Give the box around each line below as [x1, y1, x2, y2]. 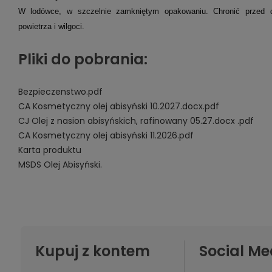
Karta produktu [18, 144, 81, 156]
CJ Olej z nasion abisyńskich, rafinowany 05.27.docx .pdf [18, 115, 254, 127]
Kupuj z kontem [35, 241, 150, 261]
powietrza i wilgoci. [18, 22, 84, 31]
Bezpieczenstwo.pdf [18, 86, 103, 98]
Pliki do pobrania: [18, 49, 148, 69]
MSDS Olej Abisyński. [18, 158, 102, 171]
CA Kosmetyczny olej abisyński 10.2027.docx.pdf [18, 100, 219, 112]
